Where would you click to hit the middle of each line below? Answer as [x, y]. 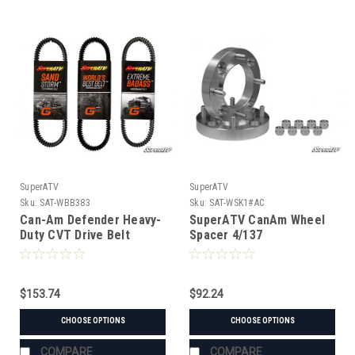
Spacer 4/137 [226, 235]
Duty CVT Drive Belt [75, 235]
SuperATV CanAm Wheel [257, 219]
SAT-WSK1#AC [237, 202]
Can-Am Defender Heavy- [91, 219]
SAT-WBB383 [65, 202]
